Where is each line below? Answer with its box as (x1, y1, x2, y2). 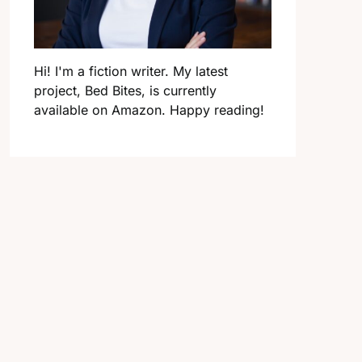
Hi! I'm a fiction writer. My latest (33, 63, 228, 79)
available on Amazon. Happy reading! (33, 102, 264, 118)
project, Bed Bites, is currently (33, 82, 217, 99)
